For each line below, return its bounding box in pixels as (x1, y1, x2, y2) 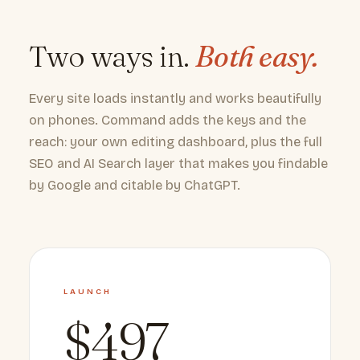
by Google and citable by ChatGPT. (29, 178, 240, 193)
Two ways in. (29, 39, 195, 74)
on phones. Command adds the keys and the (29, 112, 306, 128)
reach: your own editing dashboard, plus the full (29, 134, 322, 149)
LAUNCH (63, 287, 112, 297)
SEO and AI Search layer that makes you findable (29, 156, 328, 171)
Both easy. (194, 39, 318, 74)
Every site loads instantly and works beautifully (29, 91, 321, 106)
